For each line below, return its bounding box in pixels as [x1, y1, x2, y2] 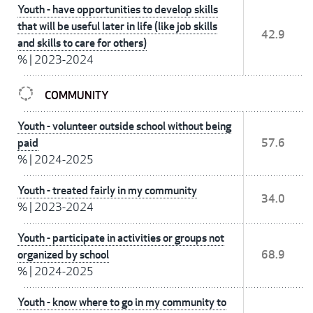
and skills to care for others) [17, 36, 147, 51]
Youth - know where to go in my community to [17, 295, 226, 310]
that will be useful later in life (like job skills [17, 19, 217, 34]
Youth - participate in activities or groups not [17, 231, 224, 246]
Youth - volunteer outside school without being [17, 119, 231, 134]
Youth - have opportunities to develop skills [17, 2, 218, 17]
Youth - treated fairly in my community [17, 183, 197, 198]
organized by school [17, 247, 109, 263]
